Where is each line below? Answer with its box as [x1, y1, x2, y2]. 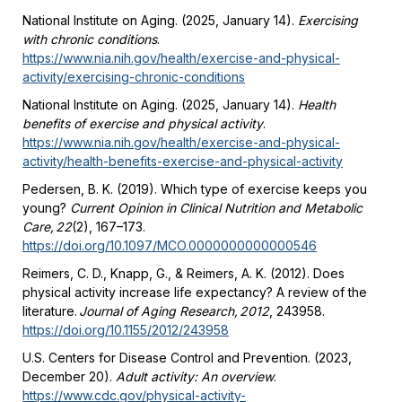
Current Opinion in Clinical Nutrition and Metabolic [70, 200, 363, 216]
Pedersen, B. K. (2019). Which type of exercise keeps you [22, 181, 367, 197]
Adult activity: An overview [116, 369, 274, 385]
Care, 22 [22, 219, 72, 235]
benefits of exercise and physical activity [22, 116, 263, 132]
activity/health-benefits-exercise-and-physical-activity [22, 153, 343, 170]
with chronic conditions [22, 31, 157, 48]
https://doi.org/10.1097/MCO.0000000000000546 [22, 238, 317, 254]
